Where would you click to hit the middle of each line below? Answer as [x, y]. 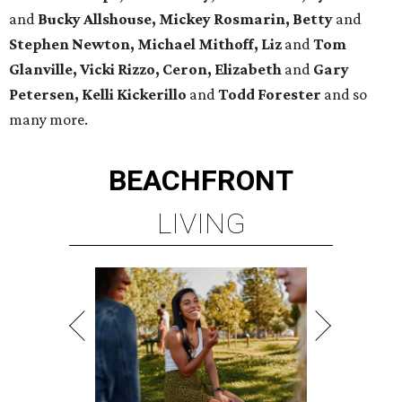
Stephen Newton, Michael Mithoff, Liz [147, 44]
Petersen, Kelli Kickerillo [98, 95]
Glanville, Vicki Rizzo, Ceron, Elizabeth [145, 70]
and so [344, 95]
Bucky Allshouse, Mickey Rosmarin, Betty [187, 19]
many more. [48, 120]
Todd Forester [270, 95]
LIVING [201, 224]
